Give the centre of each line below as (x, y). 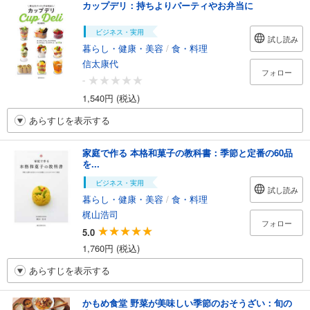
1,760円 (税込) (111, 248)
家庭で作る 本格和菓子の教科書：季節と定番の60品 (188, 153)
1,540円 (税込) (111, 98)
